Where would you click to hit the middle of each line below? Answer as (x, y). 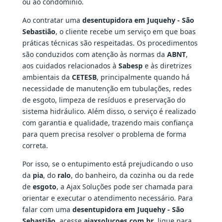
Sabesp (130, 66)
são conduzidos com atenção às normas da (94, 55)
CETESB (84, 77)
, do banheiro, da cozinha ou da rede (132, 175)
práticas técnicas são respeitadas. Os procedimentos (110, 43)
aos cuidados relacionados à (70, 66)
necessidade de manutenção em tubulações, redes (107, 89)
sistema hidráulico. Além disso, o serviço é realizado (109, 111)
